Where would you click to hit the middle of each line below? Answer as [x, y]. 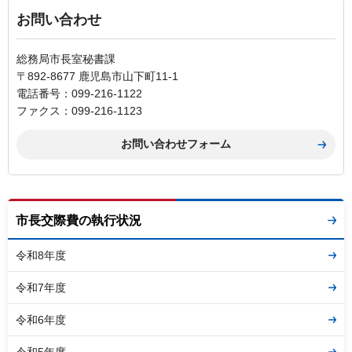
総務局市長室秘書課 [66, 59]
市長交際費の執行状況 [79, 220]
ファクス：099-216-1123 [79, 110]
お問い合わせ [59, 19]
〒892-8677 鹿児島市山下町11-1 [97, 76]
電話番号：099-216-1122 [79, 93]
